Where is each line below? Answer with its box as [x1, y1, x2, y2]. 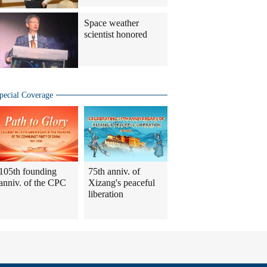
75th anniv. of [88, 166, 140, 177]
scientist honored [84, 29, 147, 40]
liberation [88, 189, 123, 200]
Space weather [84, 18, 139, 29]
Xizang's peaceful [88, 178, 155, 188]
